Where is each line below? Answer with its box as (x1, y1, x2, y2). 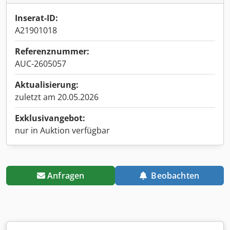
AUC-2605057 (15, 57, 66, 69)
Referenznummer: (15, 45, 89, 57)
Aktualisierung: (15, 79, 79, 90)
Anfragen (47, 169, 85, 181)
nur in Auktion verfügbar (15, 124, 110, 136)
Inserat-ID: (15, 12, 58, 24)
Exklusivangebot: (15, 112, 85, 124)
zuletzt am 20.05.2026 (15, 91, 99, 103)
